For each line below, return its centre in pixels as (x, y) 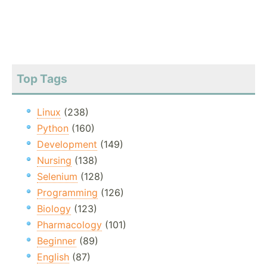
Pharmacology (69, 225)
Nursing (54, 161)
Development (67, 145)
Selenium (57, 177)
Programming (67, 193)
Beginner (57, 241)
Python (53, 128)
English (53, 257)
